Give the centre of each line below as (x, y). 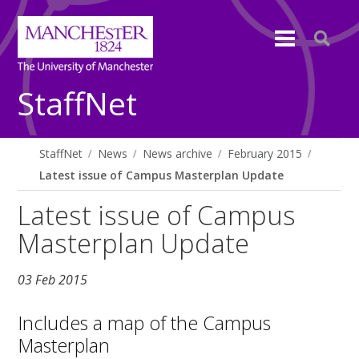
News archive (178, 153)
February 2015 (265, 153)
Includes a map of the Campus (145, 323)
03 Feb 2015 (53, 280)
